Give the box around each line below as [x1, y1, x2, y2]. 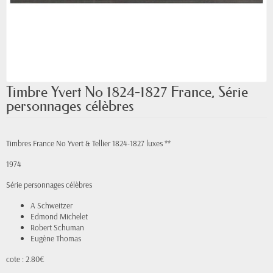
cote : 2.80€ [6, 254, 44, 264]
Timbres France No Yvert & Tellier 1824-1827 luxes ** [6, 138, 171, 148]
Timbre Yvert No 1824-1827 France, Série [6, 83, 248, 101]
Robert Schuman [30, 222, 84, 232]
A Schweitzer [30, 200, 73, 210]
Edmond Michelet [30, 211, 88, 221]
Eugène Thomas [30, 233, 81, 243]
